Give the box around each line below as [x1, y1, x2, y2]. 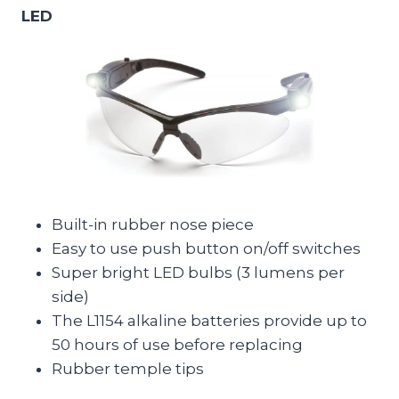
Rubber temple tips [52, 359, 204, 378]
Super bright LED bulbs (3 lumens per [52, 263, 345, 281]
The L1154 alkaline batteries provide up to [52, 311, 367, 330]
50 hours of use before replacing [52, 335, 303, 354]
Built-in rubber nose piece [52, 215, 254, 233]
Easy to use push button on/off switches [52, 239, 361, 257]
